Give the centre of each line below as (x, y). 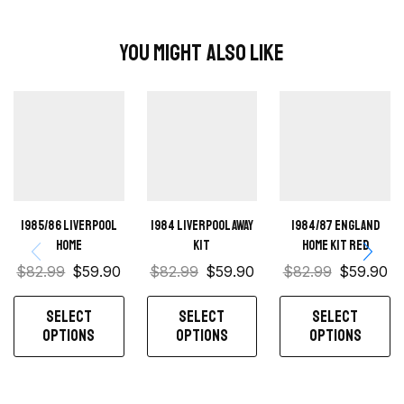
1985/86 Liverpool (69, 226)
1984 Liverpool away (202, 226)
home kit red (335, 246)
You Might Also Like (202, 54)
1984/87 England (335, 226)
